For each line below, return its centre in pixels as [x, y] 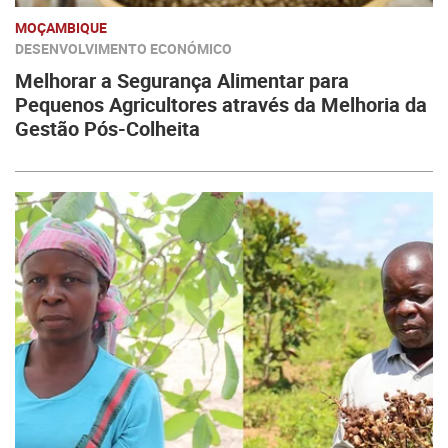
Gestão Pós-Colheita [107, 128]
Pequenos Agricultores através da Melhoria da [221, 104]
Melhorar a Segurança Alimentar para [182, 80]
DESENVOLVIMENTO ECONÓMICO [123, 48]
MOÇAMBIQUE [61, 27]
